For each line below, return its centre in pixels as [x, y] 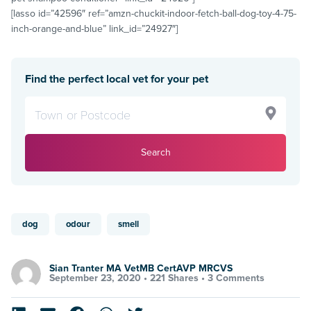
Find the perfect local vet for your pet [117, 79]
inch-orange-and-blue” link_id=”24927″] [94, 28]
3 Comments [236, 278]
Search [155, 152]
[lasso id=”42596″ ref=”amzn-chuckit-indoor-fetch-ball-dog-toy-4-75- [154, 13]
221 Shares [174, 278]
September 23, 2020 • [100, 278]
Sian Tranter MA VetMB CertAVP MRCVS [141, 269]
